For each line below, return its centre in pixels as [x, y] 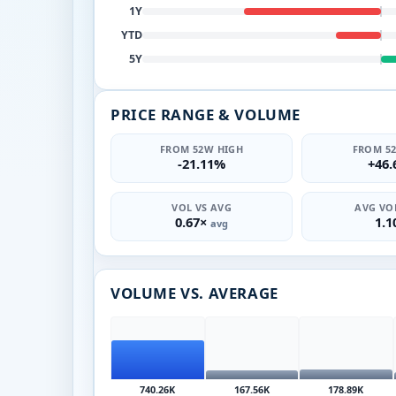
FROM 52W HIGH [202, 149]
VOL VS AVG [202, 207]
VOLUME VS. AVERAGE [194, 293]
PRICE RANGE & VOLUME [206, 114]
